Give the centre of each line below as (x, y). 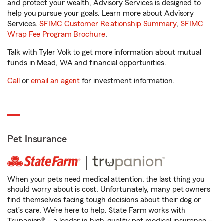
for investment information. (127, 81)
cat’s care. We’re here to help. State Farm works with (96, 210)
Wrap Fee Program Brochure (56, 34)
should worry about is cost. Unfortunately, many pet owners (109, 189)
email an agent (55, 81)
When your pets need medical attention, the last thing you (106, 179)
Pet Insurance (37, 139)
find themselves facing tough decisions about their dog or (104, 200)
